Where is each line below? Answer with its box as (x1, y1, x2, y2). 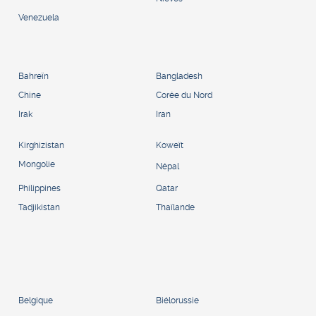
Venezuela (18, 12, 59, 23)
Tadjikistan (18, 202, 60, 212)
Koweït (156, 140, 183, 150)
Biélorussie (156, 295, 199, 305)
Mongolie (18, 159, 55, 169)
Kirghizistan (18, 140, 64, 150)
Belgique (18, 295, 53, 305)
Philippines (18, 183, 61, 193)
